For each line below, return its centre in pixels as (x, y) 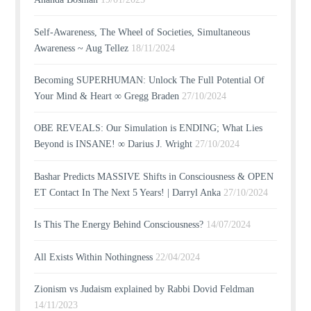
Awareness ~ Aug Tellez (82, 48)
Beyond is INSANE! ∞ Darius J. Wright (114, 144)
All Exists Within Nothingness (94, 257)
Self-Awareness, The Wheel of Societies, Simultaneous (142, 32)
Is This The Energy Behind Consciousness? (119, 225)
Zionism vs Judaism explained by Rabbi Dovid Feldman (144, 289)
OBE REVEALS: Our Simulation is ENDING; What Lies (149, 128)
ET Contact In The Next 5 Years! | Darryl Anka (128, 192)
